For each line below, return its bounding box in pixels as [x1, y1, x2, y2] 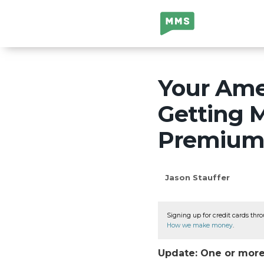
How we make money [167, 221, 233, 229]
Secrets [160, 31, 196, 42]
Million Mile [160, 14, 213, 25]
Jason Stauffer [165, 172, 230, 182]
